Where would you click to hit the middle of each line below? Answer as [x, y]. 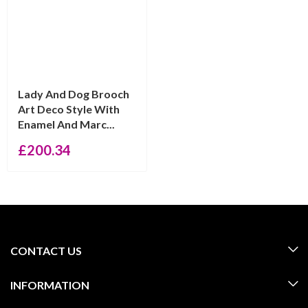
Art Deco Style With [69, 109]
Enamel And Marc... [66, 124]
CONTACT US [46, 251]
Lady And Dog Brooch [74, 94]
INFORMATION [50, 285]
